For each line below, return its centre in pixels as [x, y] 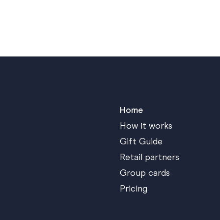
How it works [146, 126]
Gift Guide [141, 142]
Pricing [134, 189]
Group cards [145, 173]
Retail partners [150, 157]
